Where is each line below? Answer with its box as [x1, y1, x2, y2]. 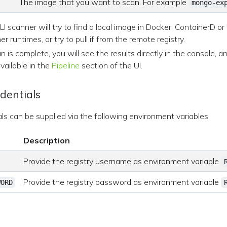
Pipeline [52, 60, 80, 70]
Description [23, 135, 70, 145]
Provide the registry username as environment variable [23, 156, 221, 166]
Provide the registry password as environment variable [23, 177, 221, 187]
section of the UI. [80, 60, 143, 70]
